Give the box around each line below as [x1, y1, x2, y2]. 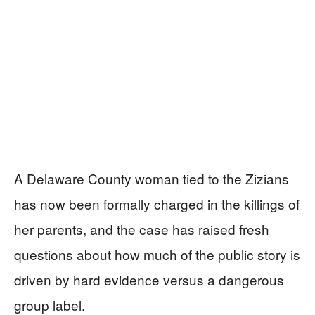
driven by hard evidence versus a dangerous [14, 269, 284, 289]
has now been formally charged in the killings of [14, 193, 300, 213]
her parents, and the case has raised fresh [14, 219, 269, 238]
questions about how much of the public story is [14, 244, 300, 264]
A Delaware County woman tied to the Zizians [14, 168, 289, 188]
